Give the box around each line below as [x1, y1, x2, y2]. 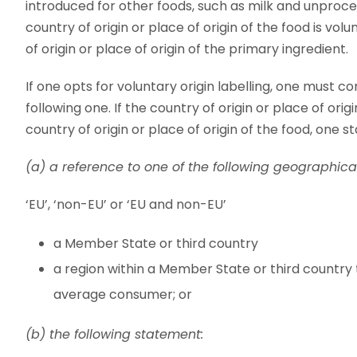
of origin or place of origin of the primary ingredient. [25, 39, 348, 58]
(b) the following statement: [25, 324, 203, 343]
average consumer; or [53, 284, 192, 304]
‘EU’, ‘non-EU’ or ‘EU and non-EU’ [25, 194, 226, 214]
